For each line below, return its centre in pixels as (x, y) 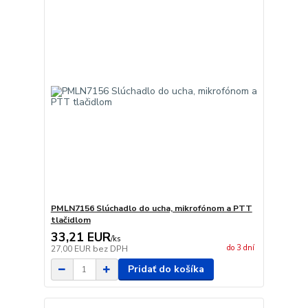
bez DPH (110, 249)
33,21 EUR (80, 238)
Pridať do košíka (166, 269)
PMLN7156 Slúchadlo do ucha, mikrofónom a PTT (151, 209)
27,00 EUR (71, 249)
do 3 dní (240, 247)
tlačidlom (70, 220)
